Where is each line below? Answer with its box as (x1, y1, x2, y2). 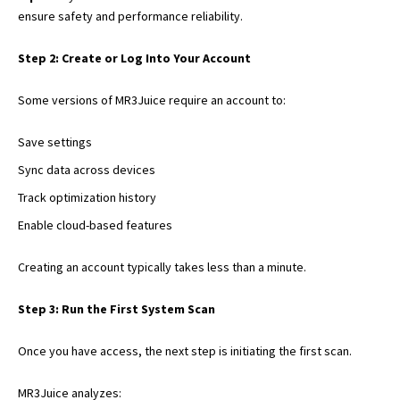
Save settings (18, 133, 92, 150)
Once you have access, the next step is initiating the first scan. (18, 342, 352, 359)
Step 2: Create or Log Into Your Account (18, 49, 251, 66)
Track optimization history (18, 188, 156, 205)
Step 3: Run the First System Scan (18, 300, 215, 317)
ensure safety (18, 7, 93, 24)
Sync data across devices (18, 161, 155, 178)
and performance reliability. (93, 7, 243, 24)
